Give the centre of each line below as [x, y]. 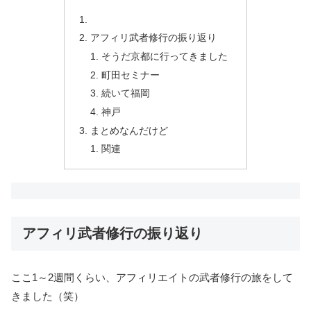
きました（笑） [48, 296]
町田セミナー [131, 75]
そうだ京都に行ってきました [165, 57]
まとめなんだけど [129, 131]
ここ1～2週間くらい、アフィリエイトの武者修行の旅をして [152, 278]
